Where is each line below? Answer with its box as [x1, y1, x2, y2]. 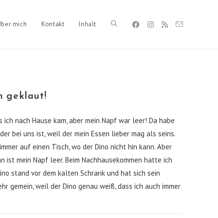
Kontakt [41, 20, 65, 28]
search [111, 117, 130, 126]
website [111, 69, 134, 77]
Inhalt [79, 20, 96, 28]
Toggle [111, 20, 132, 29]
